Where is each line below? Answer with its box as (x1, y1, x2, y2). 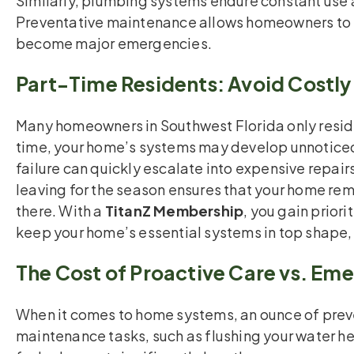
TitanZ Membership (104, 201, 244, 220)
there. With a (16, 201, 105, 220)
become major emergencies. (16, 34, 212, 53)
